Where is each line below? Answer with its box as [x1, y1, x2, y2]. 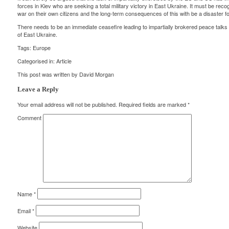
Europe [32, 43, 51, 52]
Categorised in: [17, 57, 56, 65]
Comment [17, 113, 41, 122]
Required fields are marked [117, 100, 188, 109]
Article [56, 57, 72, 65]
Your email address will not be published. [17, 100, 117, 109]
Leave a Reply [17, 86, 59, 94]
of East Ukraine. [17, 30, 57, 39]
